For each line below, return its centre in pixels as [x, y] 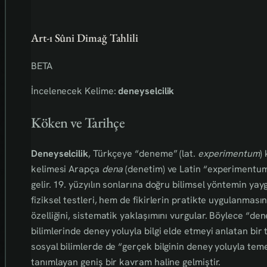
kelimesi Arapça [66, 169]
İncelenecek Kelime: [75, 91]
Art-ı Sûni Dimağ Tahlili [85, 38]
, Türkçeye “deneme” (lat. [143, 153]
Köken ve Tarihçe [78, 122]
